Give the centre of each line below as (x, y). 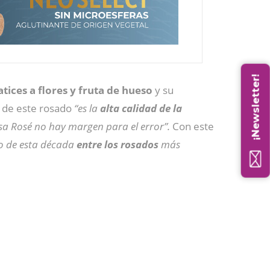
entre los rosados (118, 144)
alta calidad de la (141, 108)
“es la (86, 108)
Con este (193, 126)
